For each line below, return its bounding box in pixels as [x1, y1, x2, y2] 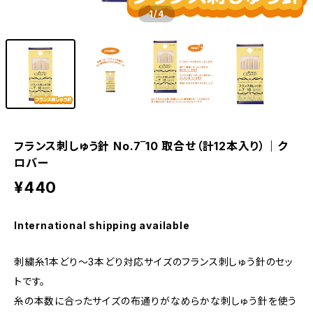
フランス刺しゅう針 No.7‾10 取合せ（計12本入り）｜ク [14, 139, 288, 153]
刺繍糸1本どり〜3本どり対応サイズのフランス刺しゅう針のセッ [14, 256, 293, 268]
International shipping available [14, 219, 190, 231]
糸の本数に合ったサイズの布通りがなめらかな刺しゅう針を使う [14, 295, 298, 307]
